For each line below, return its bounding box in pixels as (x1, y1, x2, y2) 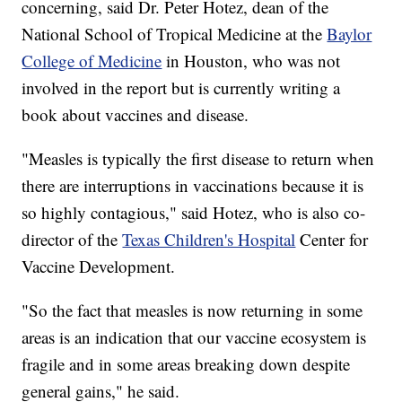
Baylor (327, 22, 372, 46)
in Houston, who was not (166, 49, 341, 73)
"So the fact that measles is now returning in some (22, 299, 363, 322)
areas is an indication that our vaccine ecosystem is (22, 326, 367, 349)
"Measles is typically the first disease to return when (22, 147, 375, 170)
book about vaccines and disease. (22, 103, 249, 127)
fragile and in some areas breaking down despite (22, 353, 351, 376)
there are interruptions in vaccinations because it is (22, 174, 364, 197)
